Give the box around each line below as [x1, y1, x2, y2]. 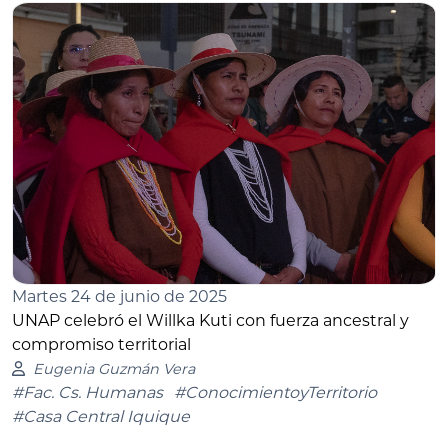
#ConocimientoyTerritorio [174, 382, 377, 402]
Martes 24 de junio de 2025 [12, 286, 227, 306]
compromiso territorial [12, 334, 191, 354]
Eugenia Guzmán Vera [32, 359, 195, 378]
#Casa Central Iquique [12, 406, 190, 426]
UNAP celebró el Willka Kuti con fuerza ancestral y [12, 310, 409, 330]
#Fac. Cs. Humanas [12, 382, 163, 402]
